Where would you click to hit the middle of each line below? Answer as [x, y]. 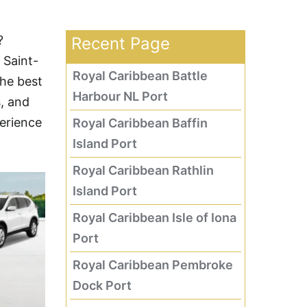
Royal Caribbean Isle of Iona [154, 218]
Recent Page [120, 44]
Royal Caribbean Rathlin [143, 170]
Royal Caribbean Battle [140, 76]
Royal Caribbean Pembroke [152, 265]
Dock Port [102, 285]
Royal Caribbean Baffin [140, 123]
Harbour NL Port [120, 96]
